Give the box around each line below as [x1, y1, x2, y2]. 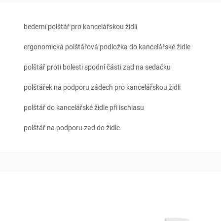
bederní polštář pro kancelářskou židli [24, 23, 137, 31]
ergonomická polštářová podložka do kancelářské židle [24, 43, 190, 51]
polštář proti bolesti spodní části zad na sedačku [24, 63, 171, 71]
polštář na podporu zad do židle [24, 124, 120, 132]
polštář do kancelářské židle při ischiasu [24, 104, 144, 111]
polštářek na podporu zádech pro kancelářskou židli [24, 83, 181, 91]
